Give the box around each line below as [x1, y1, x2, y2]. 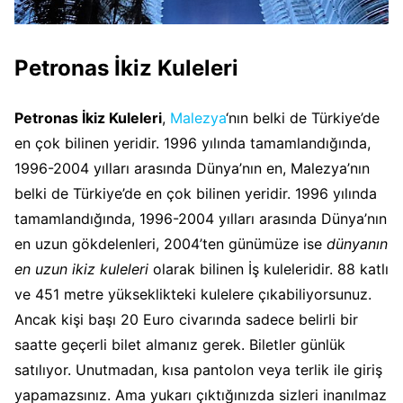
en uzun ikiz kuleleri [14, 259, 148, 278]
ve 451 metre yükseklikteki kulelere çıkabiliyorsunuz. [14, 284, 372, 303]
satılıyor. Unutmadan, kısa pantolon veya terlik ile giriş [14, 360, 382, 379]
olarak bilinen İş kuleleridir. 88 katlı [148, 259, 389, 278]
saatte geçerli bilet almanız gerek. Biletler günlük [14, 335, 345, 354]
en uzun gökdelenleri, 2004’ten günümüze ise [14, 234, 327, 253]
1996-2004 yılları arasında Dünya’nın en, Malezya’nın [14, 158, 370, 177]
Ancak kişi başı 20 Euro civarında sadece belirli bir [14, 309, 358, 328]
